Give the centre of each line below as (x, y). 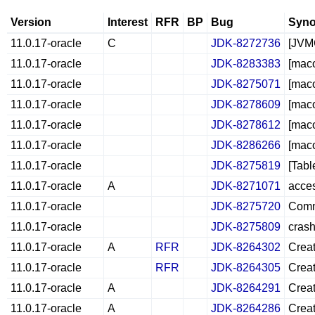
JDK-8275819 (246, 166)
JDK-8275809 (246, 227)
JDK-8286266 (246, 145)
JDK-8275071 (246, 84)
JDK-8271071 (246, 186)
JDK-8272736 (246, 43)
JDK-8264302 (246, 247)
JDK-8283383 (246, 64)
